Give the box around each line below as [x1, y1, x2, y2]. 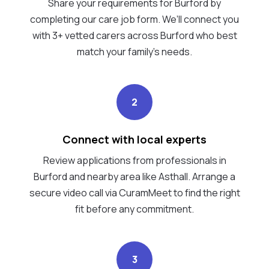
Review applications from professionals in [43, 153, 226, 167]
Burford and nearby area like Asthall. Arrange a [34, 169, 235, 183]
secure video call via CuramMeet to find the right [29, 186, 240, 199]
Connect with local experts [62, 131, 207, 147]
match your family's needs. [77, 44, 192, 58]
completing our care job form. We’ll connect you [30, 12, 239, 26]
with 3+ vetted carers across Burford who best [32, 28, 237, 42]
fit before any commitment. [75, 202, 194, 216]
